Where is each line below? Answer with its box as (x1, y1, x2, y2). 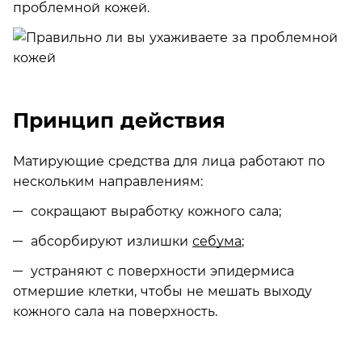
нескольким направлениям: (13, 173, 203, 189)
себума (192, 233, 242, 249)
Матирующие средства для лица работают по (13, 153, 325, 169)
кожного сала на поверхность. (13, 303, 217, 319)
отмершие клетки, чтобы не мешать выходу (13, 283, 312, 299)
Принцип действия (13, 108, 225, 133)
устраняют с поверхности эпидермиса (31, 263, 294, 279)
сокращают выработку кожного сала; (31, 203, 281, 219)
